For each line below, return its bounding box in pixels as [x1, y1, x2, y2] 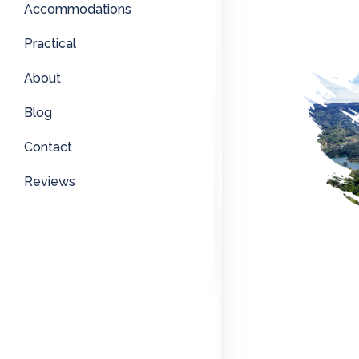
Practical [24, 36, 76, 52]
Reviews [24, 174, 75, 190]
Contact [24, 139, 72, 155]
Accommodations [24, 2, 131, 18]
